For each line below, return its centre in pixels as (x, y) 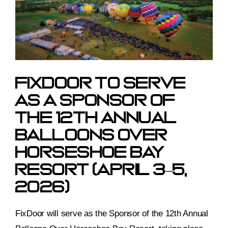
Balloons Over (92, 136)
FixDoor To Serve (101, 84)
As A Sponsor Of (95, 101)
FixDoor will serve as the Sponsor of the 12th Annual (112, 213)
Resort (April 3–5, (101, 170)
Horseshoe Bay (90, 153)
